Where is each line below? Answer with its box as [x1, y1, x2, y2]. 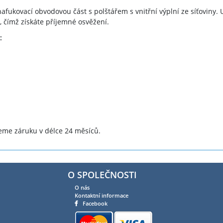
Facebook [83, 200, 108, 207]
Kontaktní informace [75, 192, 129, 199]
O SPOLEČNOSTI [68, 169, 137, 181]
